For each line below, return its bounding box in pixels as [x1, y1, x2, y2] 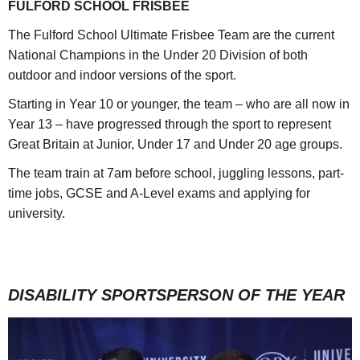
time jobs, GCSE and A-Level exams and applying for [8, 186, 310, 201]
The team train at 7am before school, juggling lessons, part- [8, 166, 344, 181]
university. [8, 207, 65, 221]
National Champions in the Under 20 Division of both [8, 48, 308, 63]
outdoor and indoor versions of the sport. [8, 68, 236, 83]
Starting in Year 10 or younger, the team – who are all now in [8, 97, 350, 112]
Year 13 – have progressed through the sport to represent [8, 117, 331, 132]
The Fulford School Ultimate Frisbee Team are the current [8, 28, 334, 43]
